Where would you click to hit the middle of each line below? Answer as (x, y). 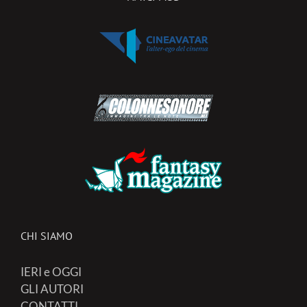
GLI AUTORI (52, 289)
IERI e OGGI (51, 272)
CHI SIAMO (47, 236)
